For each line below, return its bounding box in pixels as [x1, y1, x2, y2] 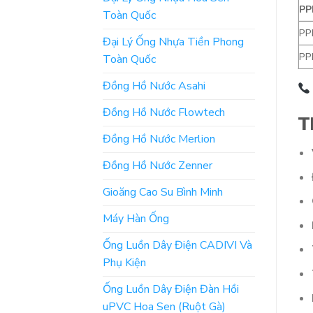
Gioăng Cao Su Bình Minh [103, 184, 223, 200]
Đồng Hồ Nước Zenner [103, 157, 212, 173]
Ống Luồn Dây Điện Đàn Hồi [103, 281, 239, 297]
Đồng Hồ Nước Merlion [103, 131, 215, 147]
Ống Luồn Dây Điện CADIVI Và [103, 237, 252, 253]
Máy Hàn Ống [103, 210, 169, 226]
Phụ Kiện [103, 254, 146, 270]
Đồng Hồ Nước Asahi [103, 78, 205, 94]
